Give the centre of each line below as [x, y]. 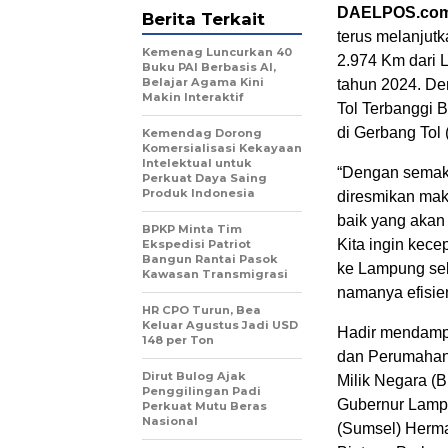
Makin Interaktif [192, 97]
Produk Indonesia [198, 193]
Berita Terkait [203, 19]
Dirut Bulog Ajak [194, 376]
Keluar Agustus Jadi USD [220, 325]
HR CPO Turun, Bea [201, 310]
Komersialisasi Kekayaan [222, 148]
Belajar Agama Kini [203, 82]
